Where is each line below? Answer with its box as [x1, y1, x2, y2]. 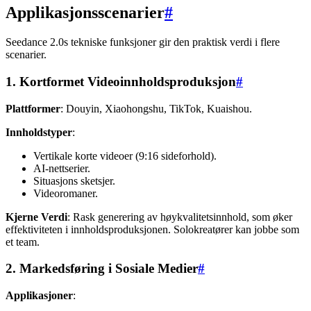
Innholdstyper [6, 126, 72, 138]
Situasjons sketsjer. [33, 174, 115, 187]
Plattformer [6, 102, 60, 115]
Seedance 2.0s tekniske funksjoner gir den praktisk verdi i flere [6, 36, 280, 49]
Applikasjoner [6, 289, 73, 302]
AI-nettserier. [33, 162, 90, 174]
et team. [6, 235, 40, 248]
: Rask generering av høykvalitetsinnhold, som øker [67, 210, 292, 223]
